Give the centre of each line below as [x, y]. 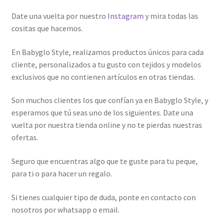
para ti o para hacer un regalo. [61, 174]
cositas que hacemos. [47, 28]
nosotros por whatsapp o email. [65, 209]
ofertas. [25, 138]
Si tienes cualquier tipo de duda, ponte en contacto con [103, 197]
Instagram [125, 16]
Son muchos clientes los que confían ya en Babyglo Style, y [110, 100]
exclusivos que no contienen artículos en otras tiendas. [103, 77]
